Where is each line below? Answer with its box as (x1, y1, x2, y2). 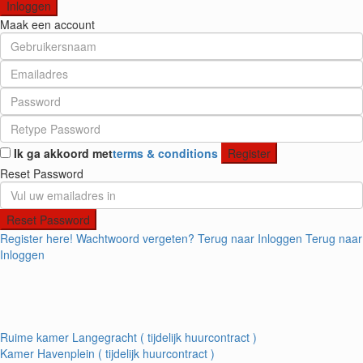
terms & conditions (113, 145, 218, 162)
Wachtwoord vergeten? (76, 230, 194, 247)
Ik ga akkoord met (14, 145, 113, 162)
